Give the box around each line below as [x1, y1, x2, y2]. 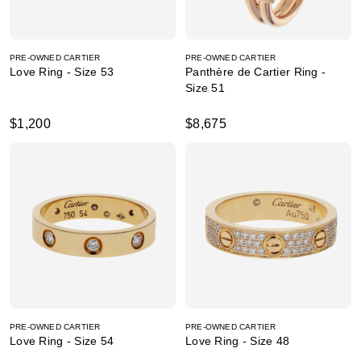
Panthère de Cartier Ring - [185, 65, 326, 78]
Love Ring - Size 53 [10, 65, 114, 78]
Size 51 [185, 81, 225, 94]
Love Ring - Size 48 [185, 334, 290, 347]
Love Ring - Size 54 [10, 334, 114, 347]
